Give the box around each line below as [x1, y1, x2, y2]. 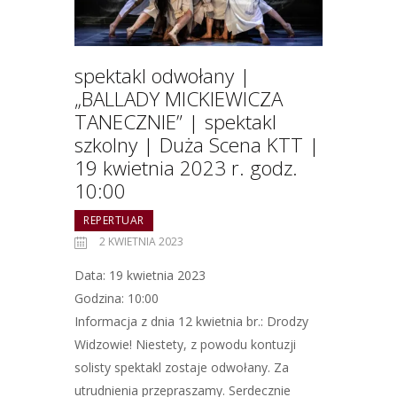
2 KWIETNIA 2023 [99, 233, 184, 249]
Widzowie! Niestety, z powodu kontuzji [74, 335, 296, 353]
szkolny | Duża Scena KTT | [74, 130, 320, 159]
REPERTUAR [83, 212, 144, 228]
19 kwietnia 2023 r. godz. [74, 153, 298, 182]
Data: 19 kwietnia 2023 [74, 266, 206, 284]
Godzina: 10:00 [74, 289, 159, 307]
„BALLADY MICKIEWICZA [74, 84, 283, 113]
